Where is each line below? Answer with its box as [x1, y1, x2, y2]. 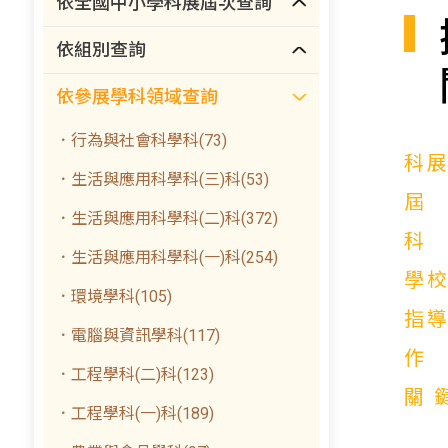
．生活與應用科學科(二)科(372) [55, 209, 279, 228]
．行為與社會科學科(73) [55, 131, 228, 150]
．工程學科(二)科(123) [55, 365, 215, 384]
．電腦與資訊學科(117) [55, 326, 221, 345]
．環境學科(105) [55, 287, 173, 306]
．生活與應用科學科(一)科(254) [55, 248, 279, 267]
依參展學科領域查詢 [56, 86, 219, 107]
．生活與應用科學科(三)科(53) [55, 170, 270, 189]
